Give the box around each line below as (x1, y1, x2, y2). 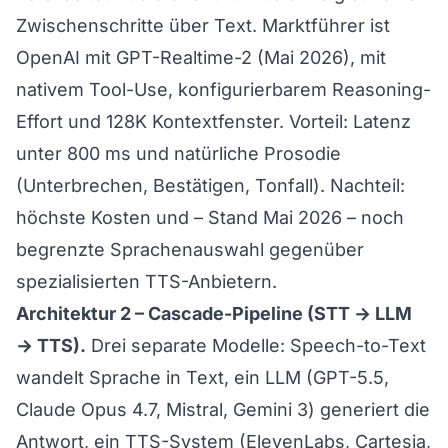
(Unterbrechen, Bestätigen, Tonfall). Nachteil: (16, 174, 405, 196)
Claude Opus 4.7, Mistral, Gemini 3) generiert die (16, 398, 430, 420)
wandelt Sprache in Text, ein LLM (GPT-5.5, (16, 366, 389, 388)
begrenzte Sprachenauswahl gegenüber (16, 238, 364, 260)
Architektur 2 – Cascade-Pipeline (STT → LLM (16, 302, 412, 324)
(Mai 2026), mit (252, 46, 386, 68)
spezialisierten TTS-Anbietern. (16, 270, 277, 292)
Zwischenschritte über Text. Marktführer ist (16, 14, 390, 36)
